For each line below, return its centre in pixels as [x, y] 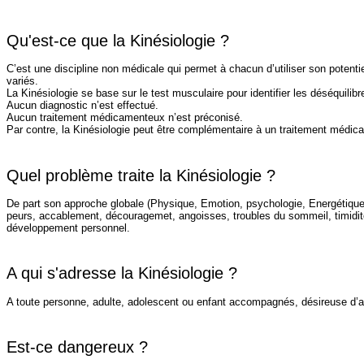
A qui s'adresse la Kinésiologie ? [122, 273]
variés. [24, 81]
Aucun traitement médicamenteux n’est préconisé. [126, 118]
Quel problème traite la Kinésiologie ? [141, 175]
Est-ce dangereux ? [77, 347]
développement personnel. [68, 228]
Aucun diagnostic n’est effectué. [84, 106]
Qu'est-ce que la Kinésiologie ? [118, 40]
